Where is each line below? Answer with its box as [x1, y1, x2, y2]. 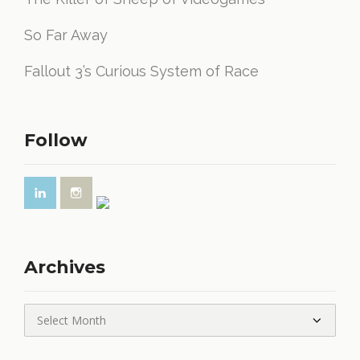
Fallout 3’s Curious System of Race [24, 63, 259, 80]
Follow [24, 129, 88, 151]
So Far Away [24, 27, 108, 43]
